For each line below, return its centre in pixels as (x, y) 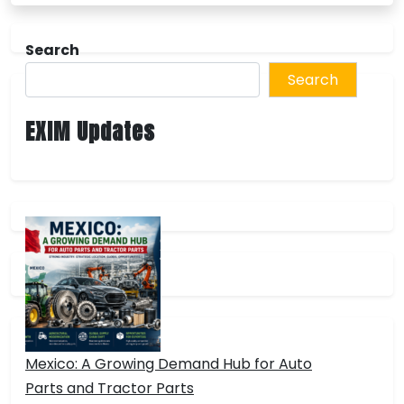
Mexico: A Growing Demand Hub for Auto (169, 364)
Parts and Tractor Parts (110, 389)
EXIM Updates (90, 132)
